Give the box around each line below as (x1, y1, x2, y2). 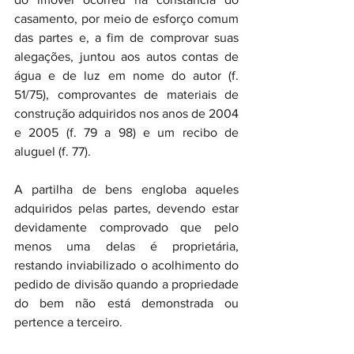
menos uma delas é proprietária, (14, 239, 239, 253)
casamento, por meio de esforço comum (14, 12, 239, 25)
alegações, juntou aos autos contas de (14, 50, 239, 63)
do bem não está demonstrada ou (14, 296, 239, 310)
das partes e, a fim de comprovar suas (14, 31, 239, 44)
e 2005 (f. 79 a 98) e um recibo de (14, 126, 239, 139)
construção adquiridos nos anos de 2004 (14, 107, 239, 120)
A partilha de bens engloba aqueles (14, 183, 239, 196)
